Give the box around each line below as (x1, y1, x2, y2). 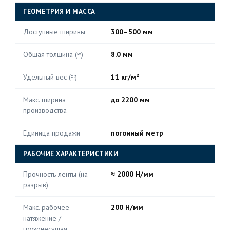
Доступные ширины (23, 27, 85, 36)
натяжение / (23, 214, 61, 223)
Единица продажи (23, 128, 80, 138)
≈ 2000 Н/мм (111, 169, 154, 179)
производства (23, 106, 67, 115)
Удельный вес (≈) (23, 72, 77, 82)
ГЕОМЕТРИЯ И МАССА (23, 7, 95, 16)
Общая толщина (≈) (23, 50, 83, 59)
